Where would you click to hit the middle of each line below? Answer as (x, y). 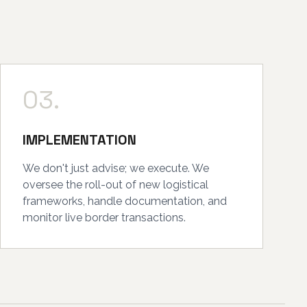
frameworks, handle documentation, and (125, 201)
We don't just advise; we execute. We (116, 168)
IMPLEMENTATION (79, 140)
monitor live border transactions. (104, 218)
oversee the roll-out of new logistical (115, 185)
